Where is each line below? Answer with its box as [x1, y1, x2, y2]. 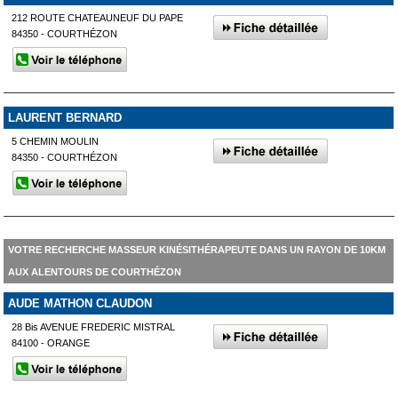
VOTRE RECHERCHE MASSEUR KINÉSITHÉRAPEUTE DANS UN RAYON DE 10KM [7, 243, 386, 255]
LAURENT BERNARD [7, 110, 122, 124]
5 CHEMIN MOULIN [12, 135, 99, 147]
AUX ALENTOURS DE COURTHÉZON [7, 266, 181, 277]
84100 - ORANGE [12, 337, 91, 348]
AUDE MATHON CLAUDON [7, 296, 152, 310]
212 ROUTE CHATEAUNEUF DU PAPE [12, 12, 184, 23]
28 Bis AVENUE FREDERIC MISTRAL [12, 321, 176, 332]
